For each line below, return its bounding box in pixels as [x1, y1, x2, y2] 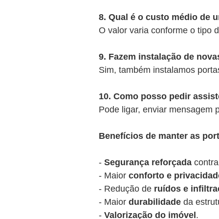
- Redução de [99, 184, 154, 194]
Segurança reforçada [104, 157, 192, 167]
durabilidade [129, 197, 181, 207]
